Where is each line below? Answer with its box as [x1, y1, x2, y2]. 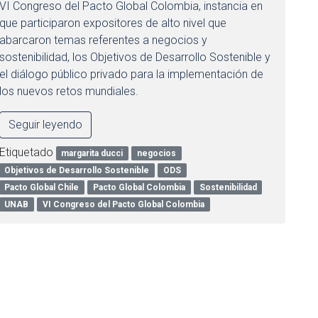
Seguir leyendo [8, 118, 82, 131]
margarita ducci [61, 148, 124, 158]
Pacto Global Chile [4, 182, 79, 192]
